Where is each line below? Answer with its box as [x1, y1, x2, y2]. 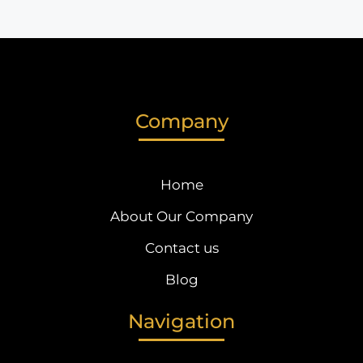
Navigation [128, 310, 235, 333]
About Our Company [110, 208, 253, 224]
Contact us [144, 240, 219, 256]
